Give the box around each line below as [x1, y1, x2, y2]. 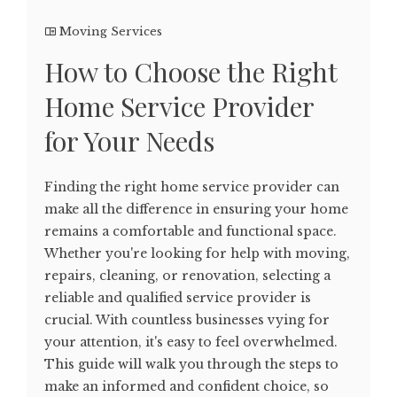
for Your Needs [44, 123, 214, 160]
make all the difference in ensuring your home [44, 201, 348, 218]
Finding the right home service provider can [44, 179, 339, 196]
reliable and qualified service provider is [44, 290, 311, 307]
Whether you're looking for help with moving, [44, 245, 350, 262]
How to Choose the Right [44, 54, 337, 90]
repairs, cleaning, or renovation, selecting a [44, 268, 331, 284]
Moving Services [59, 24, 162, 40]
